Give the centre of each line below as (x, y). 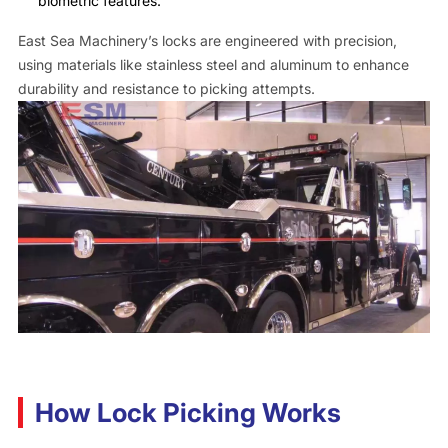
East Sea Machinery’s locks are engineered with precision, (207, 40)
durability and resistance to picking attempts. (166, 88)
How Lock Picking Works (187, 412)
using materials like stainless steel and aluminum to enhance (213, 64)
